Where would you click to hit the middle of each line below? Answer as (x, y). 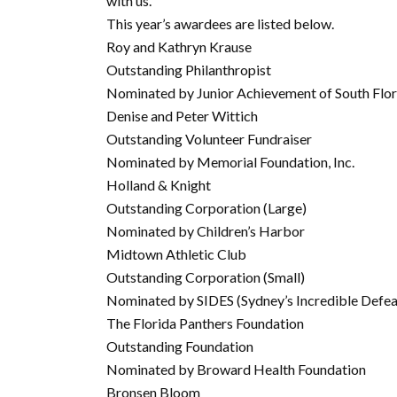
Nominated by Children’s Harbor (206, 231)
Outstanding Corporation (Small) (206, 277)
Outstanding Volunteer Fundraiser (209, 139)
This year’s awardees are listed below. (220, 23)
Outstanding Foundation (180, 346)
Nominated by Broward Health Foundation (236, 369)
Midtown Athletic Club (176, 254)
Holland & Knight (159, 185)
